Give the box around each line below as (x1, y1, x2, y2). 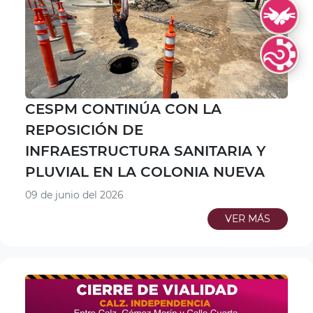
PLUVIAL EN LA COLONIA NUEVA (25, 163, 265, 181)
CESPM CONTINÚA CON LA (25, 101, 221, 118)
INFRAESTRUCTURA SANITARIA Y (25, 143, 265, 160)
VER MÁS (225, 212, 270, 226)
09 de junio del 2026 (25, 189, 124, 202)
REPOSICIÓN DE (25, 122, 143, 139)
